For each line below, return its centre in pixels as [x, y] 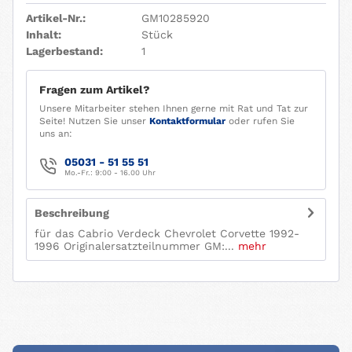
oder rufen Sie [260, 121]
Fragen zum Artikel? [95, 90]
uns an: [56, 134]
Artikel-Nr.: [56, 18]
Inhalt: [44, 35]
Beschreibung [72, 213]
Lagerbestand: [64, 51]
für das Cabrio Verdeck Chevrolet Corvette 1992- [167, 234]
